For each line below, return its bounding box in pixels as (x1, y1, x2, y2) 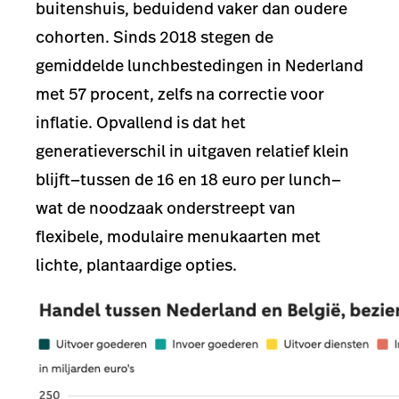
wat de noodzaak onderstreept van (36, 197, 296, 219)
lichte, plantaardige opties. (36, 254, 237, 276)
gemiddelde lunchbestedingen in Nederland (36, 54, 363, 77)
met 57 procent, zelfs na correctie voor (36, 83, 324, 105)
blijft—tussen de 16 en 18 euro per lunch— (36, 168, 341, 191)
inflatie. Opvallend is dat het (36, 111, 246, 134)
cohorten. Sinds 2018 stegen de (36, 26, 273, 48)
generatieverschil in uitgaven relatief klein (36, 140, 349, 162)
